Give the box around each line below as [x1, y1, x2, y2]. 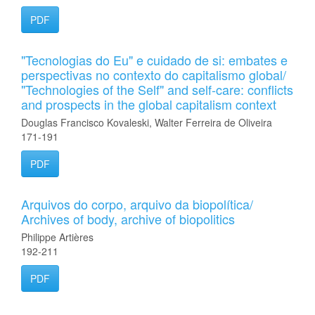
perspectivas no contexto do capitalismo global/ [21, 65, 286, 84]
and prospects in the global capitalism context [21, 95, 276, 113]
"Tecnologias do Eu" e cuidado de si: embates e [21, 51, 288, 69]
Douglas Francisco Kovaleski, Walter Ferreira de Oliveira [21, 115, 272, 129]
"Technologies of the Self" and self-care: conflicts [21, 80, 293, 98]
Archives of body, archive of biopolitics [21, 210, 235, 228]
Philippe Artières [21, 230, 94, 244]
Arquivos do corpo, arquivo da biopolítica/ [21, 195, 253, 213]
